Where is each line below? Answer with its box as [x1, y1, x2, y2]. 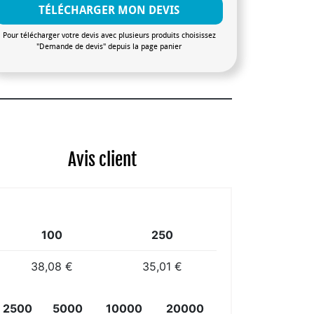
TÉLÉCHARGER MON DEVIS [39, 3, 180, 17]
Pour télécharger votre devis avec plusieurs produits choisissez [2, 30, 216, 40]
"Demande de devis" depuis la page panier [36, 41, 182, 51]
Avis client [68, 148, 137, 170]
